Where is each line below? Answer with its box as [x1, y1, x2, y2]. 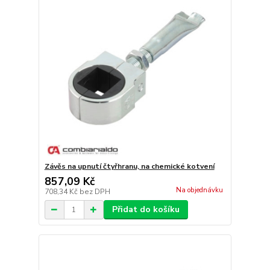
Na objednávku [175, 186, 223, 195]
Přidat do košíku [111, 204, 180, 215]
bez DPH [79, 187, 110, 196]
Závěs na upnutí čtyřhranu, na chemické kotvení [44, 162, 215, 171]
